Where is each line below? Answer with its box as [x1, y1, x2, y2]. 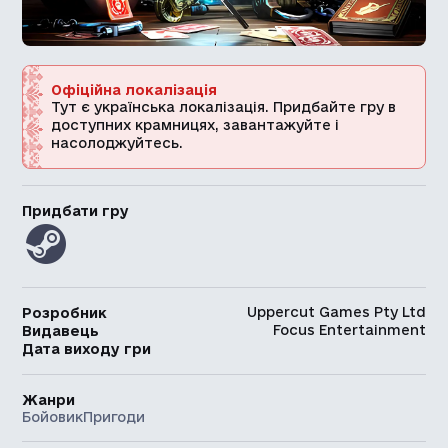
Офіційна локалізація [51, 81, 218, 98]
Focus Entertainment [272, 321, 426, 338]
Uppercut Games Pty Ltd [246, 303, 426, 320]
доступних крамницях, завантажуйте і [51, 116, 340, 133]
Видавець [22, 322, 100, 339]
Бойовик [22, 408, 84, 425]
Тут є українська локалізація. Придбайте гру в [51, 98, 397, 115]
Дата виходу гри [22, 340, 152, 357]
